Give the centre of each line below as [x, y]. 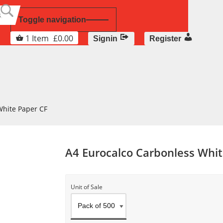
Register [165, 39]
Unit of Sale [86, 187]
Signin [105, 39]
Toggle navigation [52, 20]
